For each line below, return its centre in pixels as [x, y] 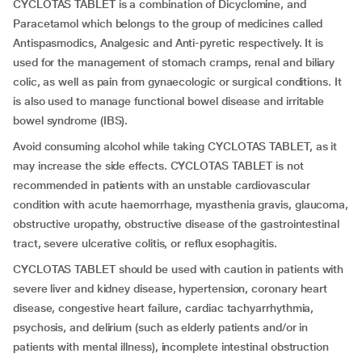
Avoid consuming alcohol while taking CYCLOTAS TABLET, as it [175, 146]
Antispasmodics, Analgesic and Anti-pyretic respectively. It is [168, 43]
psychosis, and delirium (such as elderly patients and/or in [161, 327]
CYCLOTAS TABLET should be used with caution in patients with [179, 269]
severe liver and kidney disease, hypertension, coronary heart [170, 288]
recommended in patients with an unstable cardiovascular [162, 185]
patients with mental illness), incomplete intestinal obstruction [171, 347]
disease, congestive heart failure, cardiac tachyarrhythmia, [164, 308]
